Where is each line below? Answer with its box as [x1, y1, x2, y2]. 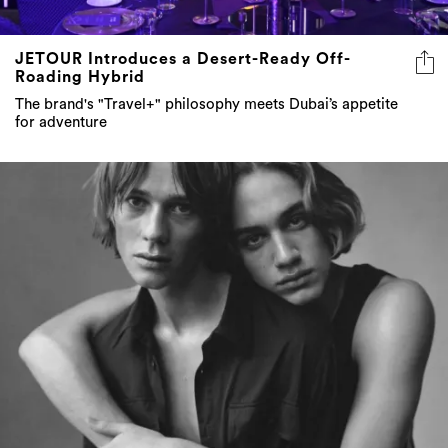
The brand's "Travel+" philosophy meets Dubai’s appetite [15, 96, 398, 112]
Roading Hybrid [15, 68, 145, 85]
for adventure [15, 114, 107, 130]
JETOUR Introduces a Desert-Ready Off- [15, 50, 351, 67]
